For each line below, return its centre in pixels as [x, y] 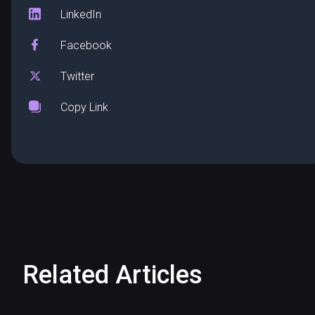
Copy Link [84, 108]
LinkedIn [81, 15]
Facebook [86, 46]
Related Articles [112, 275]
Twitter [77, 77]
